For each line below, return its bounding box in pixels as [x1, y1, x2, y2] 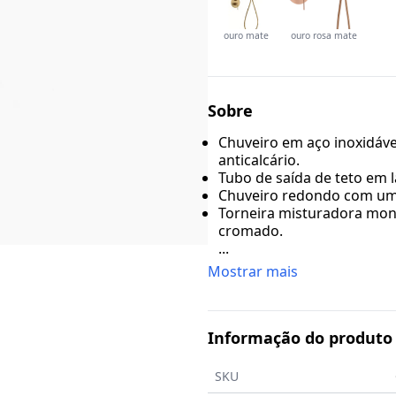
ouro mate [224, 28, 270, 42]
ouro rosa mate [291, 28, 358, 42]
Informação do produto [207, 326, 392, 348]
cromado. [217, 220, 283, 240]
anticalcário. [217, 149, 300, 170]
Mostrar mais [207, 261, 298, 281]
